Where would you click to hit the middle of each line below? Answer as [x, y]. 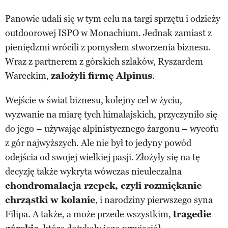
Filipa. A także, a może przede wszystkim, [89, 215]
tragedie [192, 215]
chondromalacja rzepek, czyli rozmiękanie [103, 186]
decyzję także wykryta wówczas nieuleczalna [93, 172]
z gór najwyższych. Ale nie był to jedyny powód [98, 143]
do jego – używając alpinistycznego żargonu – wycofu [112, 129]
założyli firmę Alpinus [102, 76]
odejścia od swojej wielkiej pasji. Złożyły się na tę [103, 158]
